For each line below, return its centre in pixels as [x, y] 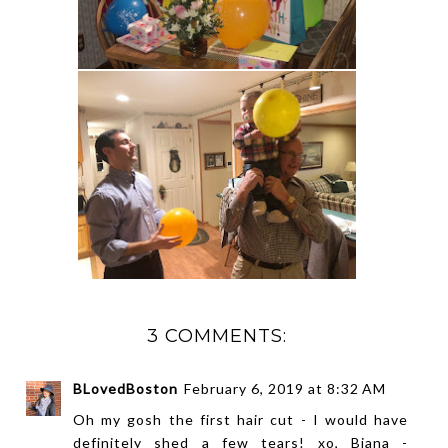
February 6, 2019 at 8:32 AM [285, 388]
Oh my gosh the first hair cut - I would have [241, 419]
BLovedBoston [125, 388]
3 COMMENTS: [216, 335]
